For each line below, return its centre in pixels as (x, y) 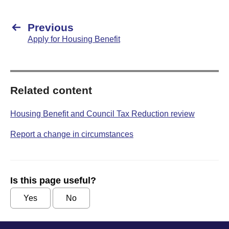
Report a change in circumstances (72, 134)
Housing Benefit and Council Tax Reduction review (102, 114)
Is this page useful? (53, 180)
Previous (51, 27)
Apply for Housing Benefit (74, 39)
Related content (51, 90)
